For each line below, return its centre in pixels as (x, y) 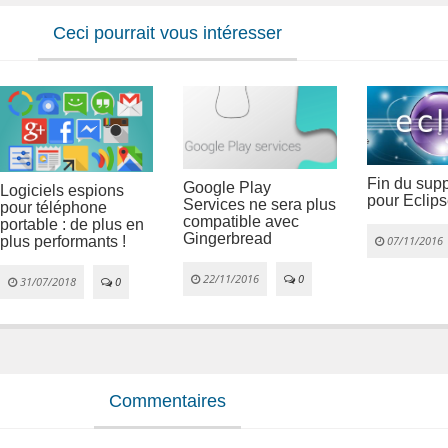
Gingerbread (227, 238)
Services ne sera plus (259, 204)
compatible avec (241, 221)
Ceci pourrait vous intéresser (168, 33)
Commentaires (168, 400)
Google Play (227, 187)
